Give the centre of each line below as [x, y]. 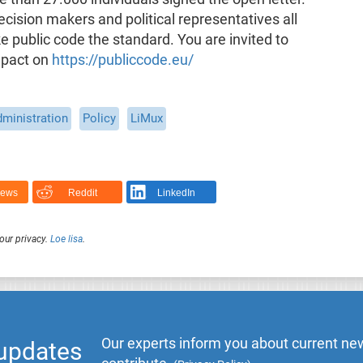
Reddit [82, 193]
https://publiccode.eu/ [122, 60]
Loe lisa [66, 239]
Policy [99, 118]
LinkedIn [177, 193]
